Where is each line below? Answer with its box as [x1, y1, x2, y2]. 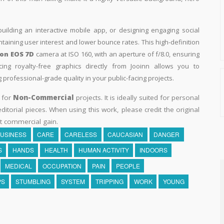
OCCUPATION [42, 161, 81, 170]
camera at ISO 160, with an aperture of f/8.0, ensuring [34, 49, 200, 59]
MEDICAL [4, 161, 32, 170]
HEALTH [44, 145, 68, 154]
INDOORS [139, 145, 167, 154]
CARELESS [64, 130, 97, 139]
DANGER [153, 130, 180, 139]
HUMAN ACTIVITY [78, 145, 129, 154]
